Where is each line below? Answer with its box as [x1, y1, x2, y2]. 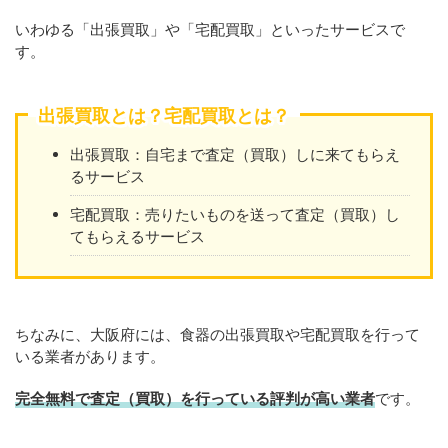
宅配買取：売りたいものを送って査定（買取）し [70, 204, 400, 224]
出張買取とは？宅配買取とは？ [38, 105, 290, 126]
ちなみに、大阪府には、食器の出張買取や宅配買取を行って [15, 325, 420, 344]
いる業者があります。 [15, 347, 165, 366]
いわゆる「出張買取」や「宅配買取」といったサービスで [15, 20, 405, 39]
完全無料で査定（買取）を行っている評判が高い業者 [15, 389, 375, 408]
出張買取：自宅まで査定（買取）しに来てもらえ [70, 144, 400, 164]
